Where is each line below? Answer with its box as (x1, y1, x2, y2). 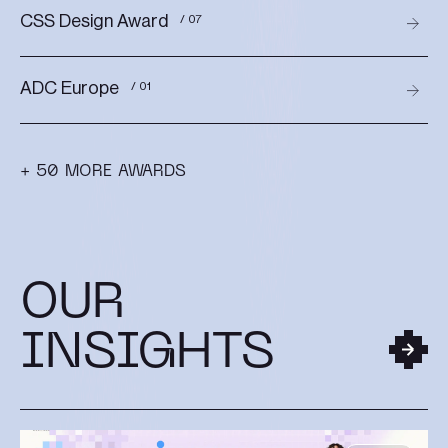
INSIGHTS (20, 329, 275, 379)
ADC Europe (20, 78, 119, 97)
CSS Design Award (20, 11, 168, 30)
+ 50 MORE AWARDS (20, 163, 186, 180)
